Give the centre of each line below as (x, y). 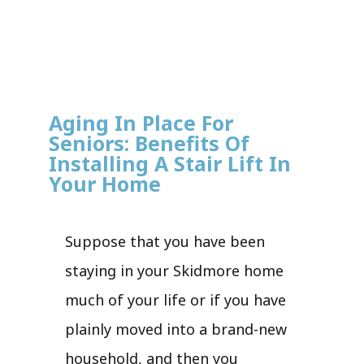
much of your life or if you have (175, 299)
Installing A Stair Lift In (170, 163)
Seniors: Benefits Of (149, 143)
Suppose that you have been (165, 241)
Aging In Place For (141, 122)
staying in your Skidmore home (174, 270)
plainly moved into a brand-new (176, 329)
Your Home (105, 183)
